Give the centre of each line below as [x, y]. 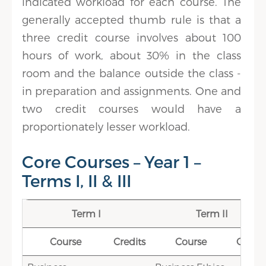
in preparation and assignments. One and [132, 91]
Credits [130, 241]
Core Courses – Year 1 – [112, 161]
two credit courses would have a [132, 108]
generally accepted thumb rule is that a [132, 19]
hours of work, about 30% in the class [132, 55]
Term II [212, 213]
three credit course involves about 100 [132, 37]
